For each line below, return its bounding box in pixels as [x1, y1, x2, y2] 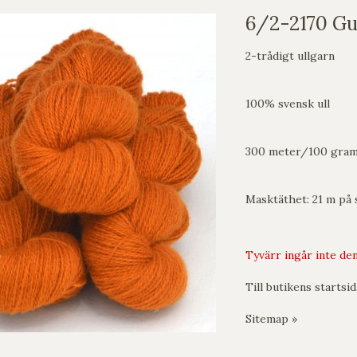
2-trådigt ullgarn [245, 49, 335, 64]
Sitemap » [245, 312, 297, 327]
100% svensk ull [245, 96, 330, 112]
